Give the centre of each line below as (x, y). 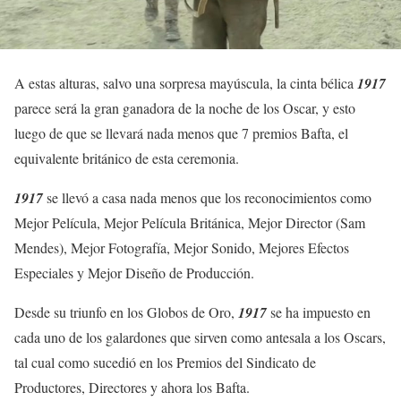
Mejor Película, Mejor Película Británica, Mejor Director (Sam (190, 222)
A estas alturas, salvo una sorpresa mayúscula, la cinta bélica (186, 82)
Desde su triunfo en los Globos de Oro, (126, 311)
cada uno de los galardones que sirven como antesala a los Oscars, (200, 337)
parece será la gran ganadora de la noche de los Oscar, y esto (185, 107)
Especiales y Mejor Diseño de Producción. (134, 272)
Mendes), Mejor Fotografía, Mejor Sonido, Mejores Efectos (182, 247)
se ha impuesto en (319, 311)
